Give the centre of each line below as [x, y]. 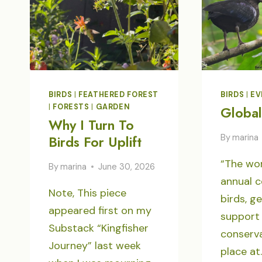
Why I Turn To [91, 125]
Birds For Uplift [95, 142]
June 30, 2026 [127, 166]
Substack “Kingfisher [99, 228]
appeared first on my [100, 210]
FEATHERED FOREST [119, 94]
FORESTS [71, 107]
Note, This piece [87, 193]
